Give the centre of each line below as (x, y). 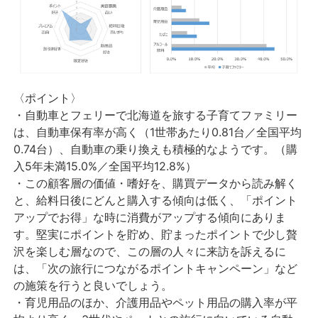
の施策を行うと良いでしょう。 (93, 286)
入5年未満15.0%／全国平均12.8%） (105, 166)
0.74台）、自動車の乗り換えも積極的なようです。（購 (156, 149)
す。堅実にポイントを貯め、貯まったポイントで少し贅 (156, 235)
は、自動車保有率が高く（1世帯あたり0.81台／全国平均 (158, 132)
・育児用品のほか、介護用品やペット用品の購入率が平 (156, 303)
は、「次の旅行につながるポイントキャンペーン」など (156, 269)
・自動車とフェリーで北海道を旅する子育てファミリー (156, 115)
